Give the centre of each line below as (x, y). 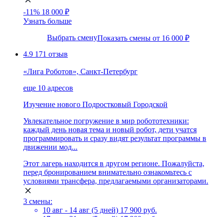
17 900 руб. (139, 210)
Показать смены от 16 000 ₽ (143, 38)
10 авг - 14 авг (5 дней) (81, 210)
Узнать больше (47, 21)
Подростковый (107, 104)
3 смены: (38, 201)
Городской (150, 104)
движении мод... (50, 147)
